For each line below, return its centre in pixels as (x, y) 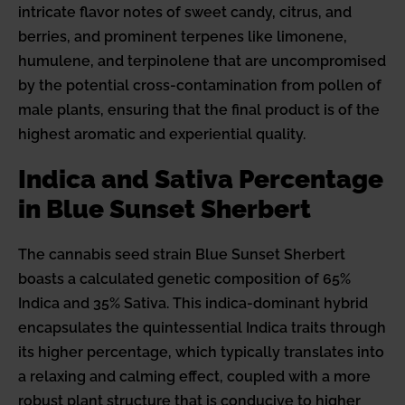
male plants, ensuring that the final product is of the (199, 110)
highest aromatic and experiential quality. (162, 135)
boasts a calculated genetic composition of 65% (184, 279)
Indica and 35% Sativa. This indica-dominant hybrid (193, 304)
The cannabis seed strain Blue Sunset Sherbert (182, 255)
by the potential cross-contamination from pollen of (200, 86)
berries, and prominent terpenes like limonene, (183, 37)
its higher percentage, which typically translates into (201, 353)
